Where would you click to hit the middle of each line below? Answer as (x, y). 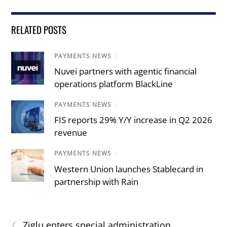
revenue (71, 133)
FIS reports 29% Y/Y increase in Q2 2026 (134, 120)
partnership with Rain (97, 181)
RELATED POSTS (39, 30)
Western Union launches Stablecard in (129, 169)
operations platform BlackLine (114, 84)
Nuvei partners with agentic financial (126, 71)
